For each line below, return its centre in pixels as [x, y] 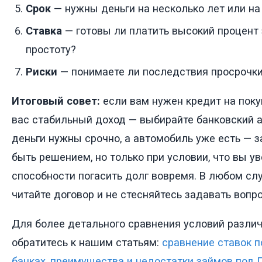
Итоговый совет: [56, 101]
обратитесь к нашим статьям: [87, 243]
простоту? [51, 50]
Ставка [44, 31]
